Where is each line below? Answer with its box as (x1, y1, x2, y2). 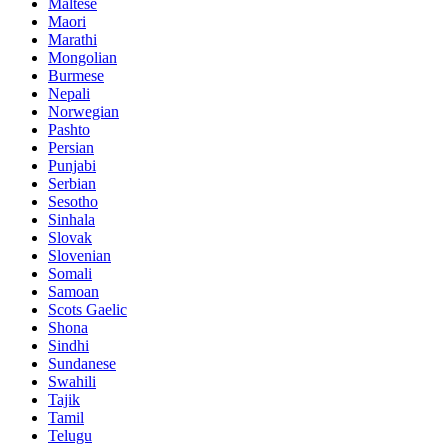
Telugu (48, 426, 92, 444)
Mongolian (48, 48, 117, 66)
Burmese (48, 66, 104, 84)
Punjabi (48, 156, 96, 174)
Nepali (48, 84, 90, 102)
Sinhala (48, 210, 95, 228)
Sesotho (48, 192, 98, 210)
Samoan (48, 282, 99, 300)
